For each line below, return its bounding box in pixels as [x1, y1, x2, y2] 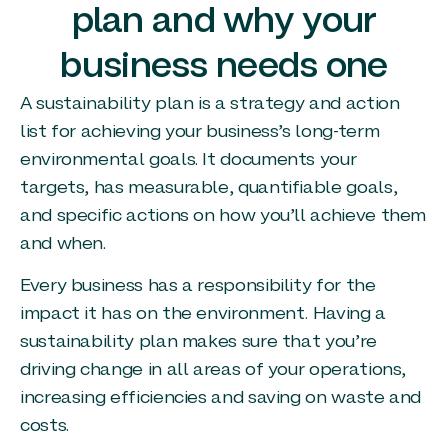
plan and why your [71, 6, 377, 39]
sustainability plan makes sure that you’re [20, 334, 377, 352]
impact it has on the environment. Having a [20, 306, 386, 324]
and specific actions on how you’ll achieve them [20, 207, 427, 225]
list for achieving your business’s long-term [20, 123, 380, 141]
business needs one [60, 51, 388, 84]
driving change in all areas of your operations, [20, 362, 407, 380]
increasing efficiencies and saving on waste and [20, 390, 422, 408]
